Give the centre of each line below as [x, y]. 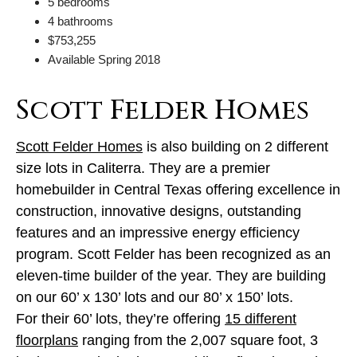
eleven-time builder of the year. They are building [171, 275]
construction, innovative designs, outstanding [159, 211]
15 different [261, 318]
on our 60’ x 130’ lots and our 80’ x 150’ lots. [155, 297]
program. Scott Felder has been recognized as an [173, 254]
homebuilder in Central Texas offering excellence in [178, 189]
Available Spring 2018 [104, 59]
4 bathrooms [80, 21]
